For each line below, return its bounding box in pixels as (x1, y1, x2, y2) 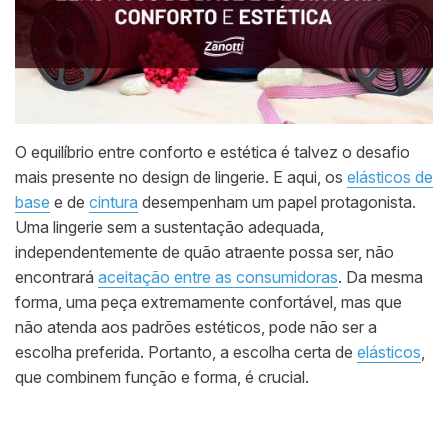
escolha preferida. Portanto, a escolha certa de (15, 342, 357, 363)
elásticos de (347, 167, 433, 188)
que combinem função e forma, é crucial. (15, 367, 309, 388)
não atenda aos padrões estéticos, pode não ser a (15, 317, 377, 338)
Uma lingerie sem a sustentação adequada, (15, 217, 324, 238)
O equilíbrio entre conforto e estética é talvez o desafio (15, 142, 410, 163)
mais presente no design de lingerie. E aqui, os (15, 167, 347, 188)
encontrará (15, 267, 98, 288)
